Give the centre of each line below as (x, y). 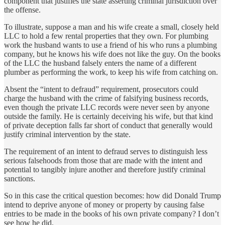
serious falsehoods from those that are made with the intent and (103, 160)
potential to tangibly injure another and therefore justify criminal (105, 169)
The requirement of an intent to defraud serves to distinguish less (106, 151)
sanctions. (22, 178)
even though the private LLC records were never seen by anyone (107, 107)
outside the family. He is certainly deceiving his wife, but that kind (108, 116)
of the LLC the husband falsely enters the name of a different (100, 63)
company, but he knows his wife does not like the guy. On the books (112, 54)
